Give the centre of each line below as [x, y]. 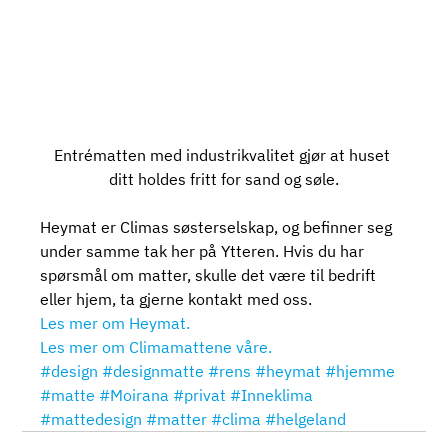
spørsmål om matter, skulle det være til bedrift [210, 275]
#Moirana [134, 395]
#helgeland [306, 419]
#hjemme [360, 371]
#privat [200, 395]
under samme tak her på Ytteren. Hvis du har [204, 251]
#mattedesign [91, 419]
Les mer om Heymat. [115, 323]
